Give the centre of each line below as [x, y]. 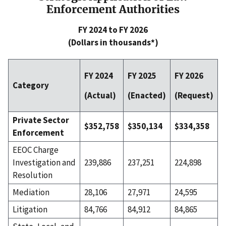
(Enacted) [147, 96]
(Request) [194, 96]
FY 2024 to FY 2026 [113, 30]
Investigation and [44, 163]
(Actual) [100, 96]
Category [31, 86]
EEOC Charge [36, 150]
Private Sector [41, 120]
